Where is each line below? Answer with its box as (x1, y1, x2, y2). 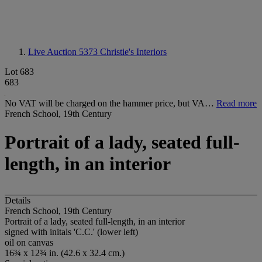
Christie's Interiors (100, 47, 167, 57)
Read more (216, 98, 257, 108)
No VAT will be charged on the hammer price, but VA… (5, 98, 216, 108)
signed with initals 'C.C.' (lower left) (5, 226, 138, 237)
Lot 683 (5, 67, 34, 77)
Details (5, 195, 30, 205)
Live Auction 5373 (28, 47, 100, 57)
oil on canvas (5, 237, 53, 247)
